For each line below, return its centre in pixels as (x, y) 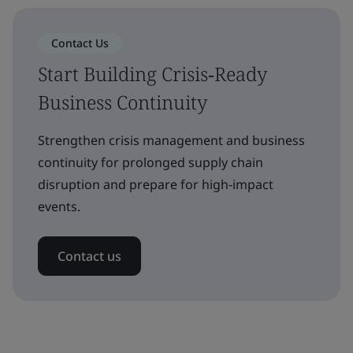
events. (59, 206)
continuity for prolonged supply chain (150, 162)
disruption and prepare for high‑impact (156, 184)
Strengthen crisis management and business (171, 140)
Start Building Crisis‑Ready (152, 74)
